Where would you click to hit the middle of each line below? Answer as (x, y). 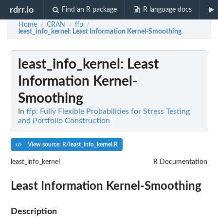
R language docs (167, 10)
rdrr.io (22, 10)
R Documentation (180, 162)
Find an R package (90, 10)
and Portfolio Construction (64, 121)
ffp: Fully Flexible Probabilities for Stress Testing (108, 111)
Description (34, 211)
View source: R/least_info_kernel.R (72, 144)
